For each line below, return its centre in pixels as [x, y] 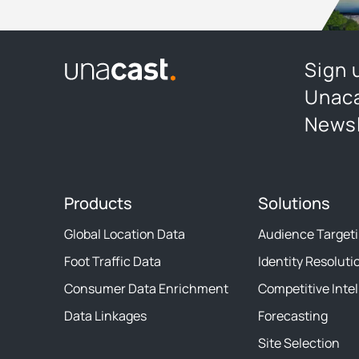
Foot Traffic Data [113, 261]
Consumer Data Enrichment [146, 288]
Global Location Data [125, 234]
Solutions [294, 203]
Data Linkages [105, 316]
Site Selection [298, 343]
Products [98, 203]
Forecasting [292, 316]
